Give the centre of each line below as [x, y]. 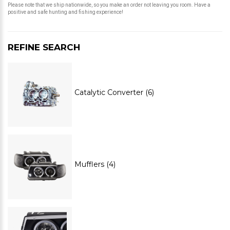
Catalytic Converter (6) [114, 92]
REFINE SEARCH [44, 47]
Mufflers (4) [95, 165]
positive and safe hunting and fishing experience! [65, 12]
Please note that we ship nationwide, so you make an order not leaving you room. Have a [109, 5]
